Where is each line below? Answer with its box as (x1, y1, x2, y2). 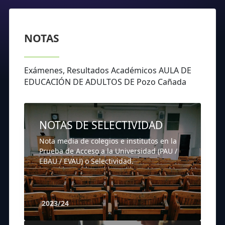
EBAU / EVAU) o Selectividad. (39, 156, 134, 166)
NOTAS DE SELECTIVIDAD (39, 118, 163, 133)
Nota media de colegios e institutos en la (39, 136, 177, 146)
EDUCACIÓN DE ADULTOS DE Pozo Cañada (24, 76, 186, 88)
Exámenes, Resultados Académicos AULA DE (24, 65, 191, 76)
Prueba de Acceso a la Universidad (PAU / (39, 146, 177, 156)
